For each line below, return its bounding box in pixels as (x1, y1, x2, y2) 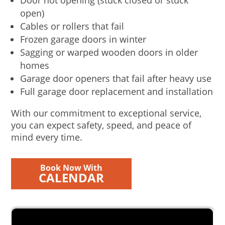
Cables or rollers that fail (20, 20, 125, 33)
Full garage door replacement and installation (20, 85, 213, 98)
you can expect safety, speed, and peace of (11, 119, 192, 132)
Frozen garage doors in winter (20, 33, 147, 46)
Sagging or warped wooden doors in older (20, 46, 198, 59)
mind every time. (11, 131, 83, 144)
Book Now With (40, 162, 103, 174)
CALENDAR (39, 169, 104, 186)
